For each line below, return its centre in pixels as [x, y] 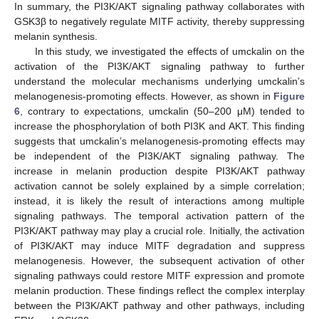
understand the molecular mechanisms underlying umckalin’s [159, 82]
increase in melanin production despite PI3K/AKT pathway [159, 171]
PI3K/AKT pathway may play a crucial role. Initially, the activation [159, 231]
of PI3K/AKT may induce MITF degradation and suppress [159, 246]
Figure [289, 96]
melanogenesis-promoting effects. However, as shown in [144, 96]
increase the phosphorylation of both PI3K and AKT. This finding [159, 126]
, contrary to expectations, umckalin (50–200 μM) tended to [162, 111]
